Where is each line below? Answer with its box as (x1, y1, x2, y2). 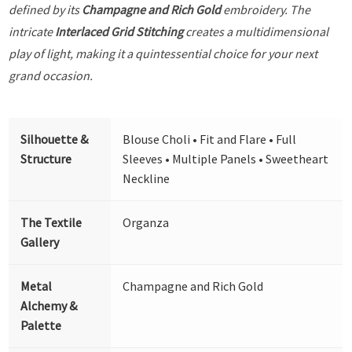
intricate (9, 23, 56, 39)
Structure (20, 150, 72, 167)
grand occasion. (9, 67, 93, 83)
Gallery (20, 233, 60, 250)
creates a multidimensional (183, 23, 329, 39)
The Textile (20, 214, 82, 230)
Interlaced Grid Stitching (55, 23, 184, 39)
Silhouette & (20, 130, 89, 147)
